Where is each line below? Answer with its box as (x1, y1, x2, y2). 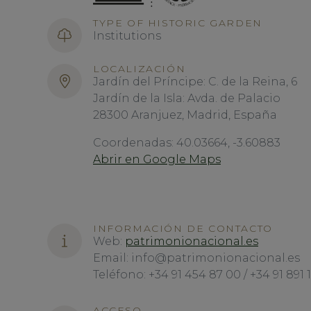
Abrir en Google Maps (93, 153, 221, 166)
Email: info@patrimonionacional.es (93, 251, 300, 264)
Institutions (93, 29, 161, 42)
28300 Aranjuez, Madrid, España (93, 108, 277, 121)
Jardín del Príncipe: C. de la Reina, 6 (93, 75, 297, 88)
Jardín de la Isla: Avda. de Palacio (93, 92, 283, 105)
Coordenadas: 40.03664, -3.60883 (93, 136, 280, 149)
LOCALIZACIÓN (93, 62, 186, 75)
